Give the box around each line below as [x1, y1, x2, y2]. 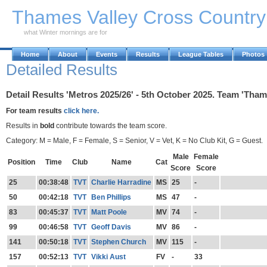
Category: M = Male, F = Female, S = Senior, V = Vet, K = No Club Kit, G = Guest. [6, 136, 263, 145]
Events [96, 51, 117, 58]
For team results [6, 106, 64, 115]
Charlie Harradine [91, 178, 151, 187]
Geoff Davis [91, 223, 131, 232]
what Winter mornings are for [24, 29, 107, 36]
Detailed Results [6, 61, 117, 79]
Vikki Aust [91, 253, 126, 262]
